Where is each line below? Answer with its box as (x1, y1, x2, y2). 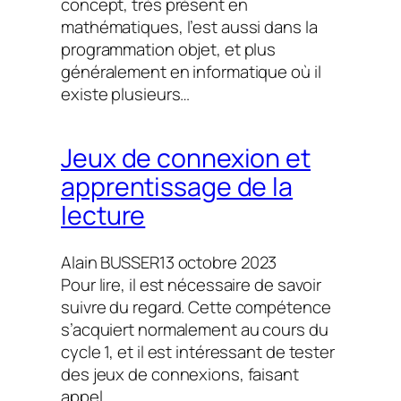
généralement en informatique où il (61, 59, 321, 83)
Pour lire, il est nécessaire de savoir (61, 272, 322, 296)
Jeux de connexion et (61, 141, 311, 176)
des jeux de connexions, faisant (61, 362, 299, 386)
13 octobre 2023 (158, 250, 277, 274)
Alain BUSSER (61, 250, 159, 274)
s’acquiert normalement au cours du (61, 317, 328, 341)
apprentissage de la (61, 169, 294, 205)
